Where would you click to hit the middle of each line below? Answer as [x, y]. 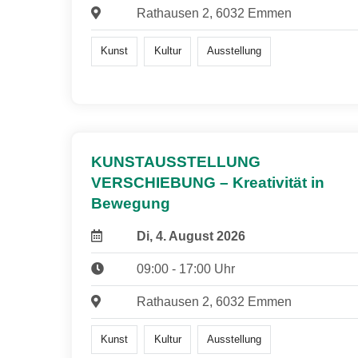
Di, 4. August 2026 [191, 236]
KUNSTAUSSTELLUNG [176, 161]
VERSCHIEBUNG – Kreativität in [208, 182]
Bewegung [131, 203]
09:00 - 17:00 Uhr [185, 268]
